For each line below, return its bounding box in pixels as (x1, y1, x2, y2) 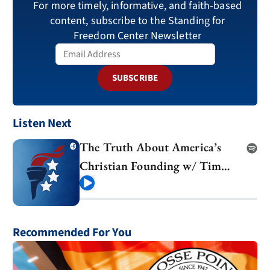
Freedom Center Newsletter (73, 28, 202, 43)
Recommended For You (13, 224, 131, 241)
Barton (80, 176, 115, 192)
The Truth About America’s (80, 139, 222, 155)
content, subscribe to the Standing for (49, 13, 225, 28)
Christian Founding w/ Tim (80, 157, 222, 174)
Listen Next (13, 115, 72, 132)
